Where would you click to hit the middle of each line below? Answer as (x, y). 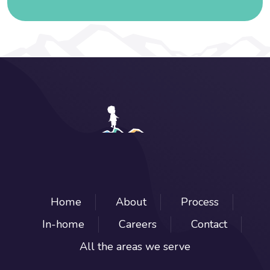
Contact (209, 224)
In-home (63, 224)
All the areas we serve (135, 246)
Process (200, 202)
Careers (138, 224)
